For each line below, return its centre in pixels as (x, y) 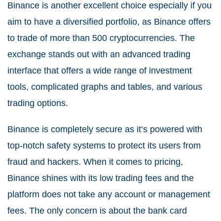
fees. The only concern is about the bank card (97, 211)
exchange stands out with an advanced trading (99, 55)
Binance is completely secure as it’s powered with (105, 129)
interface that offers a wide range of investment (100, 71)
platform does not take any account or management (109, 195)
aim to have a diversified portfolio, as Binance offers (109, 22)
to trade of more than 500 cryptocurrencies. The (101, 38)
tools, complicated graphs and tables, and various (105, 87)
